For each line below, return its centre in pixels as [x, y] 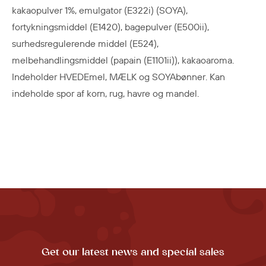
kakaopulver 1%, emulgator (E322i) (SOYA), [100, 11]
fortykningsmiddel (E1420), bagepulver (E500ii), [110, 28]
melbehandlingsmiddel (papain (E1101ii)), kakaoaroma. [123, 61]
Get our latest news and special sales [133, 252]
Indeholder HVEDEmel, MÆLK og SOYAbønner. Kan [118, 77]
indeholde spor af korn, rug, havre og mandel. [105, 94]
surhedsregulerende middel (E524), [85, 44]
